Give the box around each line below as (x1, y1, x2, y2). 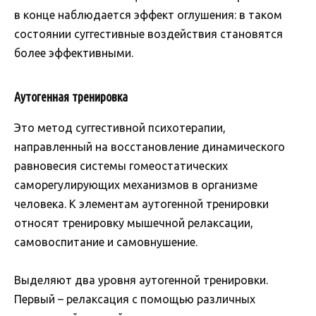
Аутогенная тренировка (14, 90, 128, 104)
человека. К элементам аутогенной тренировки (14, 197, 269, 211)
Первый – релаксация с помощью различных (14, 293, 255, 306)
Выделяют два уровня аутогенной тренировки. (14, 274, 268, 287)
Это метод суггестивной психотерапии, (14, 121, 226, 135)
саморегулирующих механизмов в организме (14, 178, 257, 192)
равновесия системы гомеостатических (14, 159, 228, 173)
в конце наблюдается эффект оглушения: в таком (14, 8, 282, 22)
